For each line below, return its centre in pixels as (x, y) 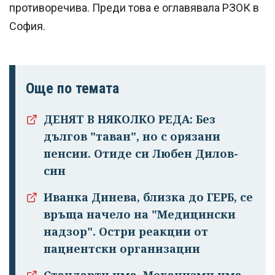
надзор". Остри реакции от (126, 232)
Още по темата (72, 89)
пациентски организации (122, 249)
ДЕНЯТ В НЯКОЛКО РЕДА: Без (130, 119)
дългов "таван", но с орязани (132, 137)
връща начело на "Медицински (140, 215)
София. (27, 26)
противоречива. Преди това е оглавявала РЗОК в (134, 8)
